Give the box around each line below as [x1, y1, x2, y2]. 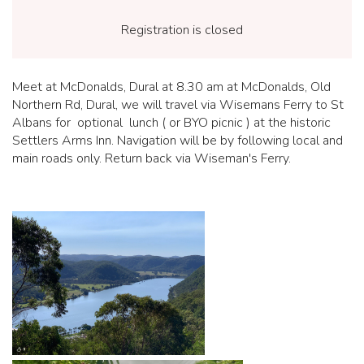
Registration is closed [121, 21, 243, 39]
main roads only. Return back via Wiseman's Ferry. [12, 149, 291, 167]
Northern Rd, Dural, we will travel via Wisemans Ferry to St [12, 96, 344, 114]
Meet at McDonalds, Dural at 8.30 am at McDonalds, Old [12, 78, 331, 96]
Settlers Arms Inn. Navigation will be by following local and [12, 132, 343, 149]
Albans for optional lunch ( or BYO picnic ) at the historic [12, 114, 331, 132]
